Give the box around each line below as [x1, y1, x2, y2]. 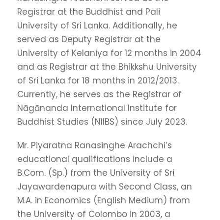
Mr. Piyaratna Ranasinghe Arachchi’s [17, 139, 172, 152]
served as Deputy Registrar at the [17, 33, 161, 46]
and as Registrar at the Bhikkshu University [17, 61, 197, 73]
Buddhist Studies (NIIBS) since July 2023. [17, 116, 187, 128]
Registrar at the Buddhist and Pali [17, 6, 160, 18]
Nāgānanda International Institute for [17, 102, 177, 114]
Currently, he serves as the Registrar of [17, 88, 182, 101]
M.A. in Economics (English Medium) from [17, 194, 190, 207]
